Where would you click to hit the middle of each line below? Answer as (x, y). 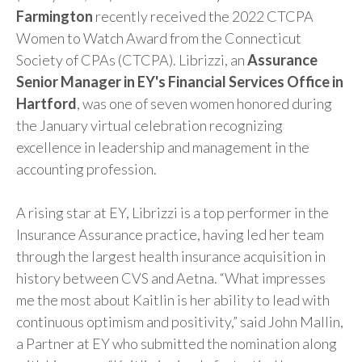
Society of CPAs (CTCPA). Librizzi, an (132, 60)
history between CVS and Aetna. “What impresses (171, 278)
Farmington (55, 17)
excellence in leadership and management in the (163, 147)
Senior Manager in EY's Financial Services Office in (180, 82)
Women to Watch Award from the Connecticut (159, 38)
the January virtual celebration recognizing (149, 126)
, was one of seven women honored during (204, 104)
